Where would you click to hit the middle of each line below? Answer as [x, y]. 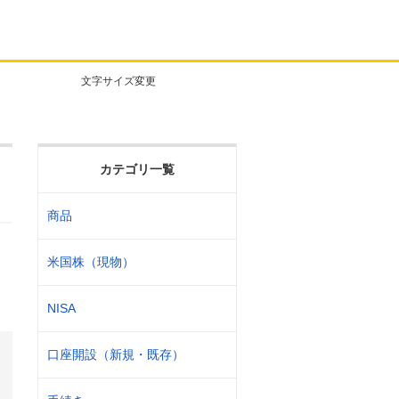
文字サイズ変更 [118, 81]
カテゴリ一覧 [137, 169]
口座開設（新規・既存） [116, 354]
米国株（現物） [91, 262]
